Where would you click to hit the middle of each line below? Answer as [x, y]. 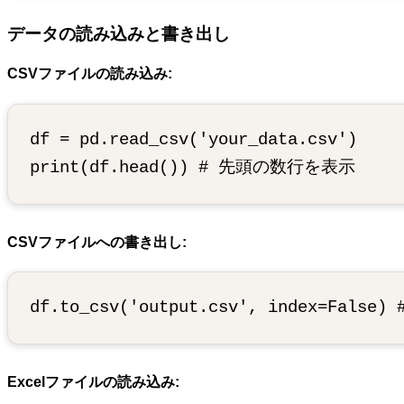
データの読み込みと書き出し [119, 34]
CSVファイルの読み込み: [90, 74]
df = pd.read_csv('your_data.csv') [193, 139]
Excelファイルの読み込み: [93, 381]
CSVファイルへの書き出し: [97, 242]
